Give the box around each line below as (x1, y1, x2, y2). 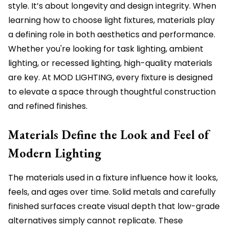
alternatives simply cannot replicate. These (8, 215, 183, 226)
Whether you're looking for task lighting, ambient (8, 43, 203, 55)
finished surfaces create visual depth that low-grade (8, 200, 220, 212)
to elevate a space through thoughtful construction (8, 86, 216, 98)
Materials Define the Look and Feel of (8, 127, 209, 143)
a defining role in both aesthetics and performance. (8, 29, 215, 40)
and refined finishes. (8, 100, 87, 112)
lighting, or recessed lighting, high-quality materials (8, 57, 212, 69)
